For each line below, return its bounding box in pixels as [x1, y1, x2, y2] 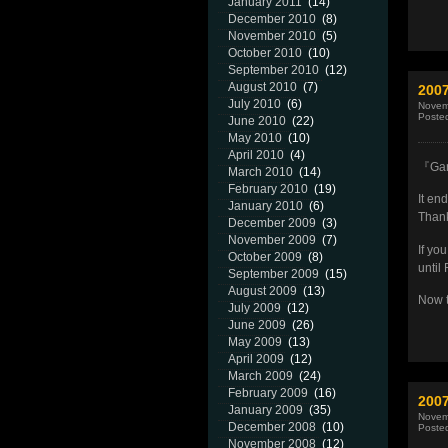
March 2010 [228, 165, 293, 179]
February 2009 [228, 386, 308, 400]
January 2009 [228, 403, 303, 417]
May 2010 [228, 131, 282, 145]
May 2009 [228, 335, 282, 349]
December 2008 [228, 420, 316, 434]
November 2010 [228, 29, 316, 43]
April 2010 [228, 148, 284, 162]
